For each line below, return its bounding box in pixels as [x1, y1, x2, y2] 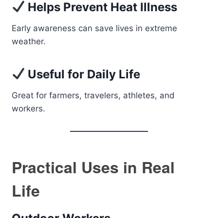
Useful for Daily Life [25, 67, 141, 81]
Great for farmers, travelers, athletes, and [12, 91, 175, 100]
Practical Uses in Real [12, 156, 175, 178]
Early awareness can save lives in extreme [12, 23, 177, 33]
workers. [12, 104, 45, 113]
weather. [12, 36, 46, 46]
